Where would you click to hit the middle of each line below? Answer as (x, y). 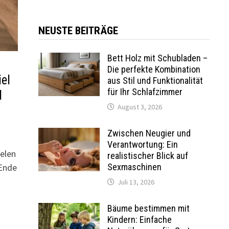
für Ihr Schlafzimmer (145, 91)
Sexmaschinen (134, 167)
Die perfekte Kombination (154, 69)
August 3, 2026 (140, 107)
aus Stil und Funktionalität (155, 80)
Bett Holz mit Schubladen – (157, 58)
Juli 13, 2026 (136, 182)
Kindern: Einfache (139, 219)
